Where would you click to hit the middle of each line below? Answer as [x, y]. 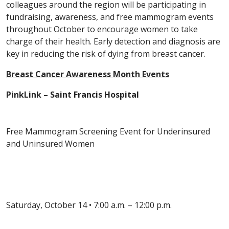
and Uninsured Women [50, 144]
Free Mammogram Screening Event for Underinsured [108, 132]
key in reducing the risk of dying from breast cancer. [106, 54]
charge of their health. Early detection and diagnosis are [113, 42]
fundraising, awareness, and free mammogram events [110, 17]
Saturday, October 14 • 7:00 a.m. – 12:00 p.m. [89, 205]
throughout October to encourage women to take [102, 29]
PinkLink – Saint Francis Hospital [73, 95]
